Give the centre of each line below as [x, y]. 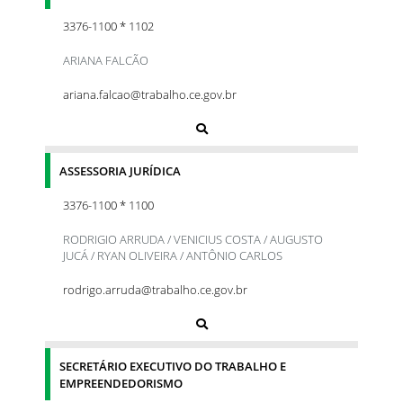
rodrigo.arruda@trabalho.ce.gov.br [155, 289]
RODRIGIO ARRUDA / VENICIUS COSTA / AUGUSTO [193, 239]
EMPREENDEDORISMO [121, 383]
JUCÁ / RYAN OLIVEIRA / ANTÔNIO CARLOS [173, 255]
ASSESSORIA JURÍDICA [120, 170]
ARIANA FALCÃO [106, 60]
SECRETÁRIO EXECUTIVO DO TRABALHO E [173, 366]
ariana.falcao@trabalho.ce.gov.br [150, 94]
